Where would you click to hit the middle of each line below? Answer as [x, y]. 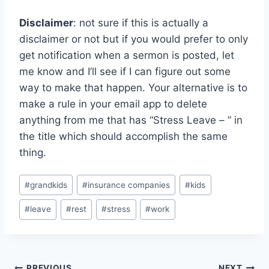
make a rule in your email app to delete [113, 104]
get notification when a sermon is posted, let [127, 55]
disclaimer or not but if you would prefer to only [134, 39]
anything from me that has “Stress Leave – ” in [131, 120]
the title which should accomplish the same [123, 136]
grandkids [49, 185]
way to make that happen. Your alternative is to [133, 87]
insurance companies [129, 185]
